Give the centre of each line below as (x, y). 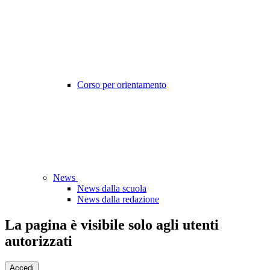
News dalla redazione (118, 199)
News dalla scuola (112, 189)
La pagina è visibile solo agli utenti (112, 225)
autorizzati (39, 241)
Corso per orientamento (122, 85)
